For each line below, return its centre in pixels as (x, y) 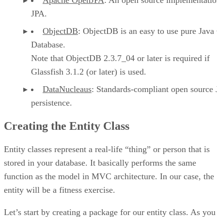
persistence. (52, 102)
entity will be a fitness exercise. (60, 190)
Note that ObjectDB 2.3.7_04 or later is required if (120, 58)
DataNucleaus (67, 89)
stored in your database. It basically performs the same (100, 163)
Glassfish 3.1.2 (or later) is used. (89, 71)
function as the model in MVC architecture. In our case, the (109, 176)
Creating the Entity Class (67, 126)
